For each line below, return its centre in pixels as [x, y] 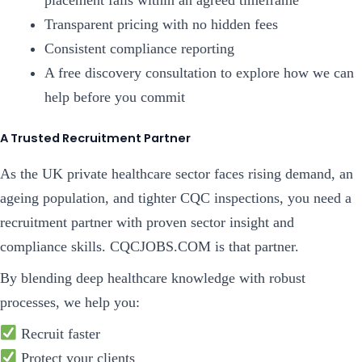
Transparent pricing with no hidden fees [161, 25]
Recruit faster [58, 333]
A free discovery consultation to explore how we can [199, 73]
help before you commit [114, 97]
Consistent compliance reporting [139, 49]
